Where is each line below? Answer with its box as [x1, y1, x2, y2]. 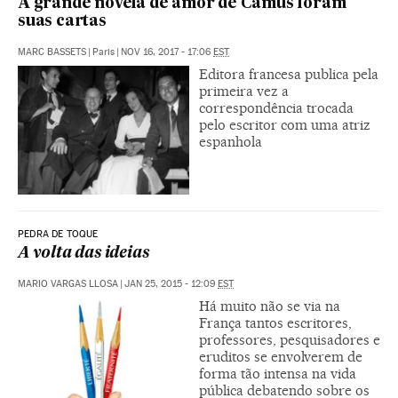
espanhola [199, 133, 262, 151]
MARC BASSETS [18, 46, 86, 59]
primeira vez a [199, 83, 289, 100]
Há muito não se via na [199, 298, 340, 315]
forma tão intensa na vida [199, 365, 356, 383]
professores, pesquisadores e [199, 331, 380, 349]
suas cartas [18, 14, 107, 30]
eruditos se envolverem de [199, 348, 362, 366]
